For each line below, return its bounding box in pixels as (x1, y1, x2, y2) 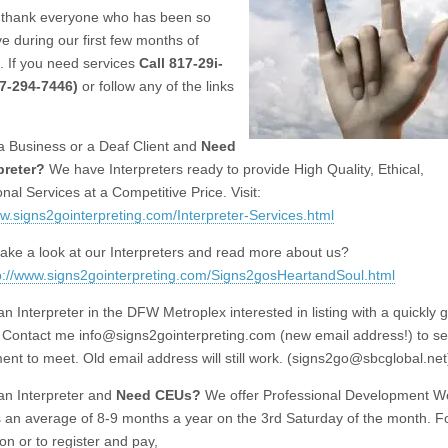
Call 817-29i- (139, 54, 223, 71)
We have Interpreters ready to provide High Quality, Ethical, (45, 160, 424, 177)
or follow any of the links (78, 77, 234, 94)
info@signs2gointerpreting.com (79, 326, 276, 343)
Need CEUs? (116, 386, 201, 403)
